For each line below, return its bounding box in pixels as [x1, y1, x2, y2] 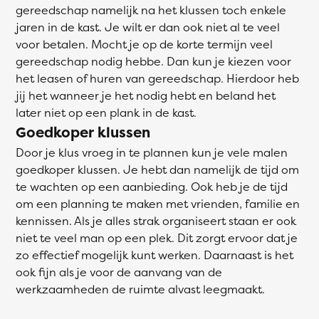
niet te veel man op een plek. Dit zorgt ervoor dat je [16, 230, 298, 246]
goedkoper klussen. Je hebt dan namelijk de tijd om [16, 162, 299, 177]
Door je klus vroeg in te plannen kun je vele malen [16, 145, 288, 160]
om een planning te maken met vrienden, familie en [16, 196, 300, 211]
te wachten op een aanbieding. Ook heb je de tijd [16, 179, 288, 194]
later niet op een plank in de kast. [16, 105, 197, 120]
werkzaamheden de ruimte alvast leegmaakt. [16, 281, 265, 297]
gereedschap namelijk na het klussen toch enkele [16, 2, 286, 18]
